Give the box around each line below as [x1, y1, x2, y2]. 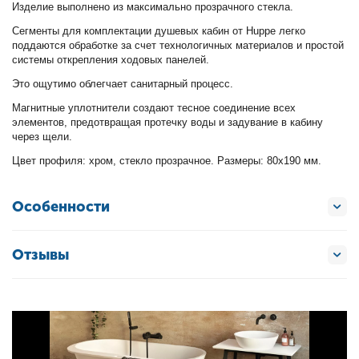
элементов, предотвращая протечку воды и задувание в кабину [12, 116, 324, 128]
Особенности [12, 197, 110, 216]
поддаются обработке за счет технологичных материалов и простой [12, 39, 345, 51]
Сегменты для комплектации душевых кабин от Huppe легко [12, 25, 306, 37]
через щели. [12, 131, 73, 143]
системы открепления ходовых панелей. [12, 54, 210, 66]
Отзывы [12, 245, 69, 264]
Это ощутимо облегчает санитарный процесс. [12, 78, 234, 90]
